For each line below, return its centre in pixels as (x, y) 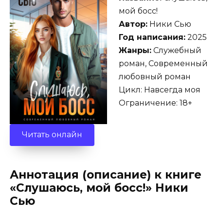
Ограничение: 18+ (155, 103)
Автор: (133, 24)
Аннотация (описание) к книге (106, 174)
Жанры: (135, 50)
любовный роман (155, 76)
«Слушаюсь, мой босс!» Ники (99, 188)
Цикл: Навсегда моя (160, 90)
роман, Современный (163, 63)
